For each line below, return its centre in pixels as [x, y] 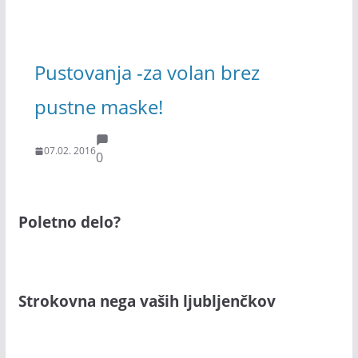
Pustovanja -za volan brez [147, 72]
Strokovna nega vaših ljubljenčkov [147, 300]
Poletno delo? [69, 222]
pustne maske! [98, 106]
